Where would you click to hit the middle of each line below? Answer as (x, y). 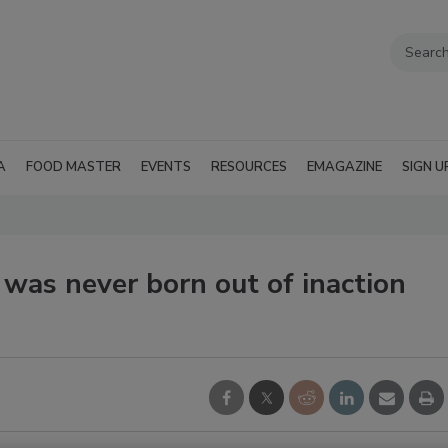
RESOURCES (249, 167)
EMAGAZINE (344, 167)
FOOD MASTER (73, 167)
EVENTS (166, 167)
